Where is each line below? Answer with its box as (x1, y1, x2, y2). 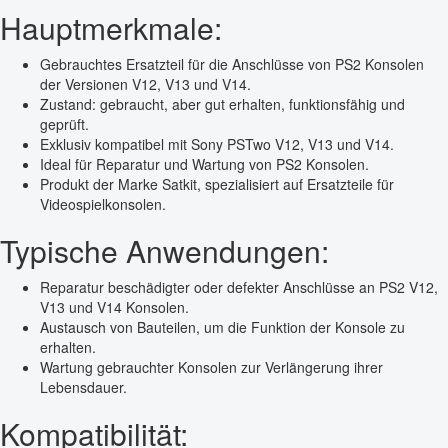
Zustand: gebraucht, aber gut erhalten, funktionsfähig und (40, 94, 405, 115)
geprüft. (40, 114, 89, 135)
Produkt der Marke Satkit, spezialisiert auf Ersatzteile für (40, 174, 394, 195)
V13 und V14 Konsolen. (40, 297, 189, 318)
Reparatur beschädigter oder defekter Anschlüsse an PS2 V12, (40, 277, 438, 298)
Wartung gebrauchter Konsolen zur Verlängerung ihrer (40, 357, 383, 378)
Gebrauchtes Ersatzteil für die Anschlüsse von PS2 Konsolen (40, 54, 424, 75)
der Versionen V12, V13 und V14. (40, 74, 251, 95)
